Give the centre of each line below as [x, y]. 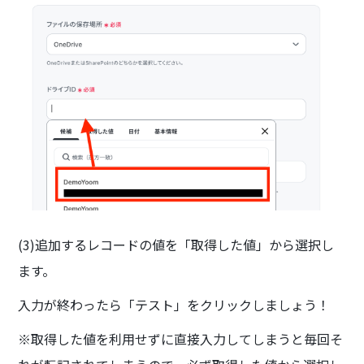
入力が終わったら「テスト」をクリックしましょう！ [174, 305]
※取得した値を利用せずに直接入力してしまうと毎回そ [181, 339]
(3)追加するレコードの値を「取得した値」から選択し [176, 245]
